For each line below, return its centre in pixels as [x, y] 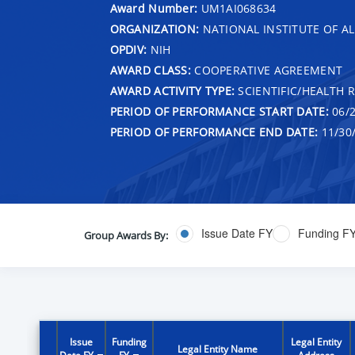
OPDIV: [128, 49]
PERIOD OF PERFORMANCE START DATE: [219, 111]
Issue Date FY [237, 233]
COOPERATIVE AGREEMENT [267, 70]
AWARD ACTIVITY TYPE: [172, 90]
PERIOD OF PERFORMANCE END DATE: [214, 132]
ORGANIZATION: [155, 29]
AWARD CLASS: [150, 70]
